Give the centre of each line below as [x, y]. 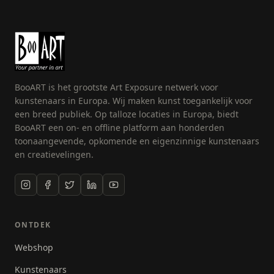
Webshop [34, 248]
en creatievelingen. [54, 155]
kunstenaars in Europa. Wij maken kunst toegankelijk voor [134, 101]
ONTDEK [33, 225]
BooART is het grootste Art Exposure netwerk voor [117, 87]
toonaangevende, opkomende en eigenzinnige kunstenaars [137, 141]
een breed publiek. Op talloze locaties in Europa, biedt [127, 114]
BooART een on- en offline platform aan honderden [120, 128]
